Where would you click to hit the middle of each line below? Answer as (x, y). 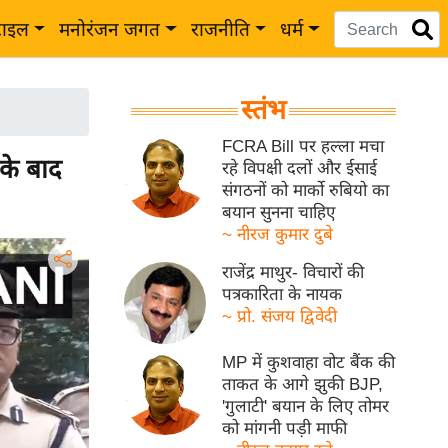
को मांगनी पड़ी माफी (285, 429)
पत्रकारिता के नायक (282, 294)
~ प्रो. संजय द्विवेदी (280, 316)
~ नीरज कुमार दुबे (278, 234)
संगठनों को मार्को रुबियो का (306, 190)
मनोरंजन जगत (110, 29)
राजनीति (220, 29)
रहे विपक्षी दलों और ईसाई (300, 168)
